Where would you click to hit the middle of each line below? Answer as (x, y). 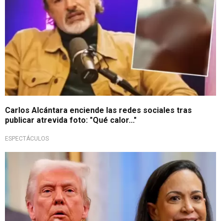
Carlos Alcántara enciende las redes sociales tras (98, 110)
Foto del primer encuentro (53, 159)
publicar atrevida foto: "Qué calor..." (71, 120)
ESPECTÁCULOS (27, 138)
